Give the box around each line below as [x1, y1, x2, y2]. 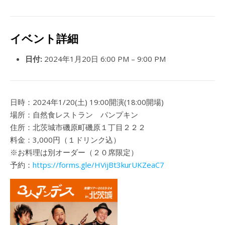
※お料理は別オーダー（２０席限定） [10, 147, 138, 157]
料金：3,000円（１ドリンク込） [10, 135, 121, 145]
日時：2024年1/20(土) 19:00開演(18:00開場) [18, 97, 164, 107]
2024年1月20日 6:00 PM [44, 54, 129, 64]
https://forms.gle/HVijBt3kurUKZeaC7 [33, 160, 164, 170]
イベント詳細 [10, 32, 78, 46]
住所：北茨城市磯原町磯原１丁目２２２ [10, 122, 146, 132]
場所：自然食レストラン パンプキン [10, 109, 138, 120]
